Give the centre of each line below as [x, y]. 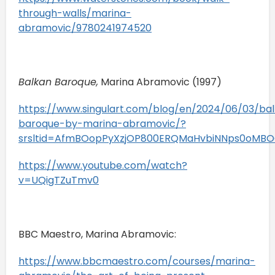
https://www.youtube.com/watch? [103, 165]
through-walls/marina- [75, 13]
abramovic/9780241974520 [85, 28]
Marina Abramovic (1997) [161, 82]
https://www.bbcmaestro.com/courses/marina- [137, 261]
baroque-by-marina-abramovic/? [102, 123]
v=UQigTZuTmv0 [59, 180]
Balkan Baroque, [58, 82]
